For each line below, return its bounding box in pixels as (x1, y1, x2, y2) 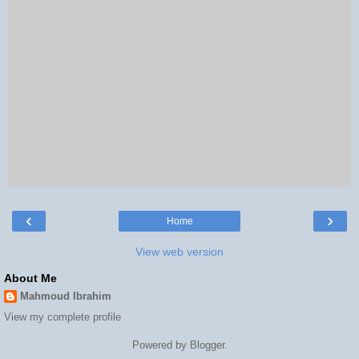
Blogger (189, 339, 224, 352)
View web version (135, 244, 224, 258)
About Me (4, 271, 57, 284)
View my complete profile (4, 311, 121, 324)
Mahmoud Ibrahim (20, 289, 111, 302)
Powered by (131, 339, 190, 352)
